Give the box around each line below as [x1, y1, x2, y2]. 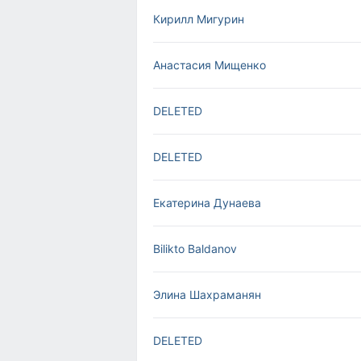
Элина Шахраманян [153, 288, 261, 301]
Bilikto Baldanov [153, 242, 237, 255]
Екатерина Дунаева [153, 196, 261, 210]
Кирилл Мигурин [153, 12, 244, 26]
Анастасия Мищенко [153, 58, 266, 72]
